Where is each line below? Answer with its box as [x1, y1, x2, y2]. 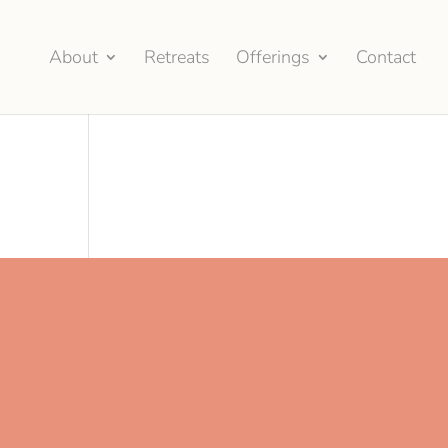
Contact [356, 45, 416, 69]
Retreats [144, 45, 210, 69]
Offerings [236, 45, 310, 69]
